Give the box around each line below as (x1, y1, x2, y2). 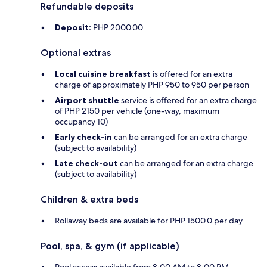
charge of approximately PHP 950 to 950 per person (55, 79, 249, 91)
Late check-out (55, 158, 118, 169)
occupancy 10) (55, 116, 108, 128)
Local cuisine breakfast (55, 69, 151, 80)
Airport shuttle (55, 95, 119, 106)
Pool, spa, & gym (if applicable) (41, 240, 179, 252)
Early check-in (55, 132, 112, 143)
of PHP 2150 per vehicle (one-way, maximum (55, 105, 219, 117)
